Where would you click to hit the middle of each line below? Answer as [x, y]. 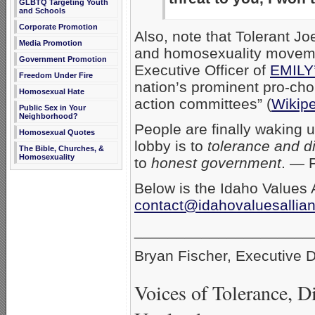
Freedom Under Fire [56, 75]
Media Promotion [51, 43]
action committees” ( [203, 103]
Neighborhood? [49, 116]
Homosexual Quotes [57, 132]
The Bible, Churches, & [62, 148]
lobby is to [171, 146]
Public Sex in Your [52, 108]
